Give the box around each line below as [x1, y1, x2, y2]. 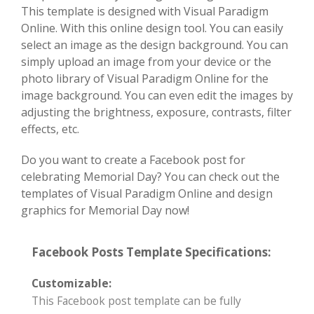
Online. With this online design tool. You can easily [21, 20, 283, 36]
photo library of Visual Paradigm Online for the [21, 71, 268, 87]
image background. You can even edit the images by [21, 88, 293, 104]
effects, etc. [21, 121, 79, 137]
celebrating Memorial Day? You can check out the [21, 169, 280, 185]
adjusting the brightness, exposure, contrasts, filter [21, 104, 292, 121]
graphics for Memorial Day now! [21, 203, 189, 219]
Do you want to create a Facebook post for [21, 152, 245, 168]
